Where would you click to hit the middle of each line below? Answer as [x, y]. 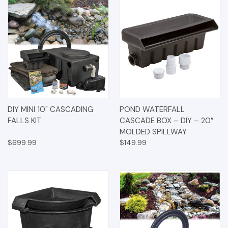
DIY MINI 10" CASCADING [50, 110]
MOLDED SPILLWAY [153, 132]
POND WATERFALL [152, 110]
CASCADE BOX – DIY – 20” [166, 121]
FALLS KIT [25, 121]
